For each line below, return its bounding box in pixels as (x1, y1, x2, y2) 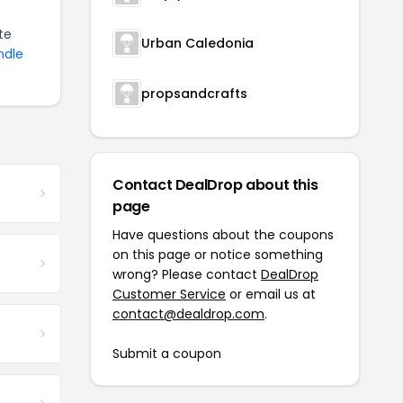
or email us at (226, 285, 316, 303)
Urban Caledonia (141, 34, 254, 52)
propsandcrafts (141, 85, 247, 103)
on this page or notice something (112, 246, 323, 264)
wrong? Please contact (112, 265, 261, 283)
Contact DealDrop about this (112, 175, 318, 195)
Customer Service (112, 285, 226, 303)
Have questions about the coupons (112, 226, 334, 244)
